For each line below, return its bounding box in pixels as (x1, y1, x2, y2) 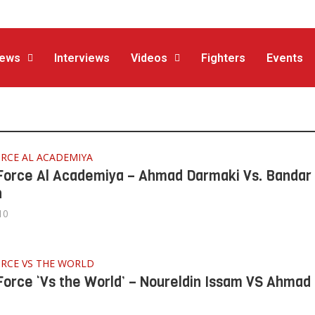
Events (266, 51, 304, 65)
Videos (131, 51, 168, 65)
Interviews (54, 51, 110, 65)
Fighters (201, 51, 246, 65)
